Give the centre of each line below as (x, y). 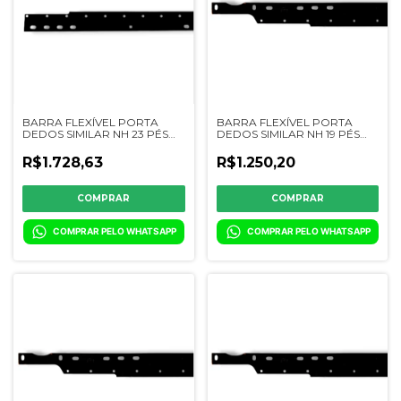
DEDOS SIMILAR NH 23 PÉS (95, 133)
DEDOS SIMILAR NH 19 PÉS (288, 133)
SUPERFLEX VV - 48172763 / (96, 145)
